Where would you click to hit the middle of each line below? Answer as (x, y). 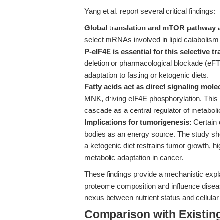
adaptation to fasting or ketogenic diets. (147, 75)
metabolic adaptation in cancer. (134, 157)
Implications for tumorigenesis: (138, 122)
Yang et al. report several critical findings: (150, 11)
